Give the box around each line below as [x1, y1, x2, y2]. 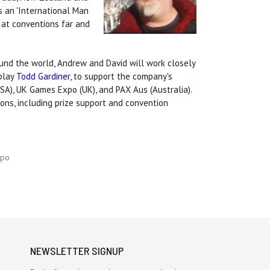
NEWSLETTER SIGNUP [30, 244, 124, 258]
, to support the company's [70, 71, 172, 83]
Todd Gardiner [16, 71, 70, 83]
